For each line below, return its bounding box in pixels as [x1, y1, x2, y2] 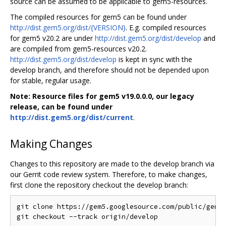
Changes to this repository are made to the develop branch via [10, 158, 214, 168]
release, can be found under [10, 101, 112, 111]
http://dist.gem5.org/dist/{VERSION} [10, 22, 126, 32]
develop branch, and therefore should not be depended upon [10, 65, 209, 75]
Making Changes [10, 136, 92, 151]
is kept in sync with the [117, 54, 192, 64]
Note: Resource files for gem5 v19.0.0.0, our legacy [10, 91, 194, 101]
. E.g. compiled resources [126, 22, 206, 32]
